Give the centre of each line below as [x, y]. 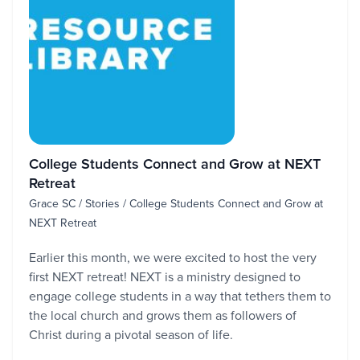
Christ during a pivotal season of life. [131, 334]
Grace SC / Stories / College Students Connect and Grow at [176, 203]
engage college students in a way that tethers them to [180, 296]
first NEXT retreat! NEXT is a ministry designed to [165, 276]
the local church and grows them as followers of [163, 315]
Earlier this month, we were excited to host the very [173, 257]
